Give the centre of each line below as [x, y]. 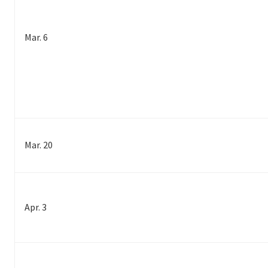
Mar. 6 [36, 37]
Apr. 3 [36, 207]
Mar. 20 [39, 145]
